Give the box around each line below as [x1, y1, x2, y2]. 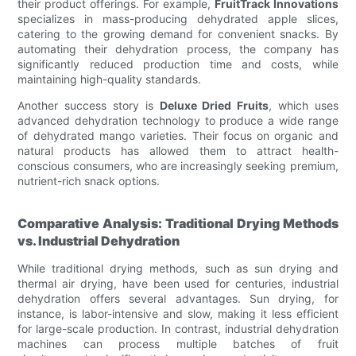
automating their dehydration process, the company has [17, 41, 339, 56]
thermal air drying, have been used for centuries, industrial [17, 276, 339, 290]
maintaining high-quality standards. [17, 72, 202, 86]
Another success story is [17, 98, 160, 112]
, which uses [269, 98, 339, 112]
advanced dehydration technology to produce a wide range [17, 113, 339, 127]
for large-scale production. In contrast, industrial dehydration [17, 321, 339, 335]
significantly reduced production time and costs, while [17, 56, 339, 71]
